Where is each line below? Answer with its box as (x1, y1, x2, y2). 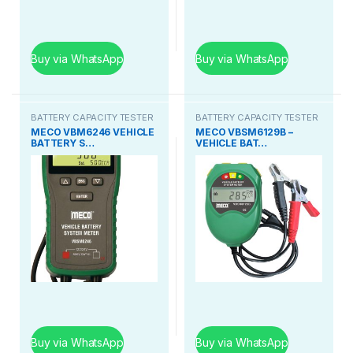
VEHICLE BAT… (195, 136, 268, 149)
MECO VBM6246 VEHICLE (31, 125, 155, 138)
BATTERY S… (31, 136, 95, 149)
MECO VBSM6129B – (195, 125, 293, 138)
